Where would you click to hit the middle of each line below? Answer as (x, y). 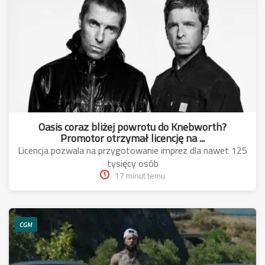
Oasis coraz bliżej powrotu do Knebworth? (132, 127)
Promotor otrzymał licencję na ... (132, 138)
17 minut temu (140, 175)
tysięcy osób (132, 163)
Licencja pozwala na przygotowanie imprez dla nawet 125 (132, 150)
